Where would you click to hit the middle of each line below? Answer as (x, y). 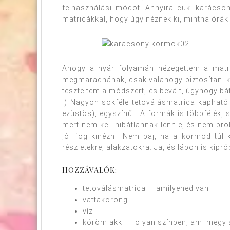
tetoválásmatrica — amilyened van (146, 188)
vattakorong (105, 199)
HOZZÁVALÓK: (90, 170)
